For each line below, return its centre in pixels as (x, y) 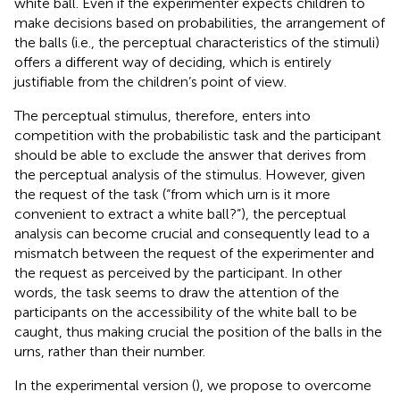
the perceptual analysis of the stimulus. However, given (190, 174)
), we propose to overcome (283, 385)
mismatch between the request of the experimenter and (194, 253)
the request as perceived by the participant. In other (178, 272)
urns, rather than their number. (110, 351)
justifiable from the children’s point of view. (150, 81)
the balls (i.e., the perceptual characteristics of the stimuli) (197, 42)
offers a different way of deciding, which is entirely (173, 62)
